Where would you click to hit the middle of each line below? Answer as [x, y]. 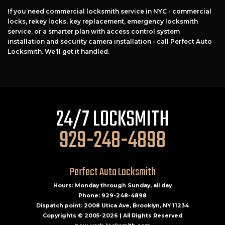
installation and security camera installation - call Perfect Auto [110, 42]
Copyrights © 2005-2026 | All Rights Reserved [113, 216]
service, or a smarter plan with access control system [94, 32]
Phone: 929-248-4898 [113, 196]
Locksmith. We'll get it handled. [59, 52]
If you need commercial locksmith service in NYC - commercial [109, 12]
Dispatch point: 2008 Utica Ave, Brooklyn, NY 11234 [113, 206]
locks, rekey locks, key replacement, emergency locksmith [103, 22]
